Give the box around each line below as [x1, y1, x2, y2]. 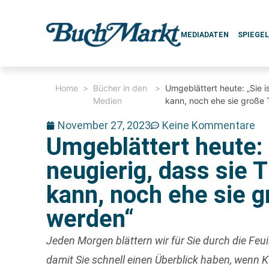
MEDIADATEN [181, 31, 229, 39]
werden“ [46, 205, 134, 233]
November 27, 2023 [58, 119, 151, 131]
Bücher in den [93, 83, 148, 93]
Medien [93, 95, 122, 106]
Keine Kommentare [162, 119, 256, 131]
